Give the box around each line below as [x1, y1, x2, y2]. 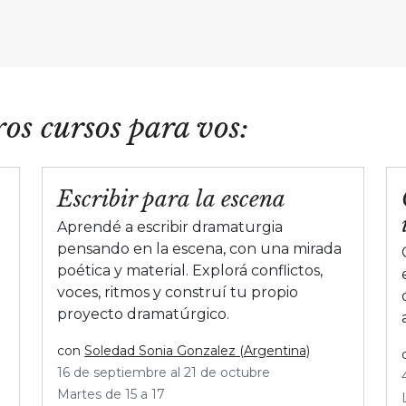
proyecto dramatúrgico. [57, 304, 229, 323]
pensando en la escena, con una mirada [57, 239, 342, 257]
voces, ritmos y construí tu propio [57, 283, 298, 301]
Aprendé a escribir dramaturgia [57, 217, 283, 236]
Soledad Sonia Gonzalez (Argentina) [84, 342, 310, 359]
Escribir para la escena [57, 185, 285, 212]
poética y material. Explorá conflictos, [57, 261, 323, 279]
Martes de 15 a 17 [57, 385, 165, 402]
